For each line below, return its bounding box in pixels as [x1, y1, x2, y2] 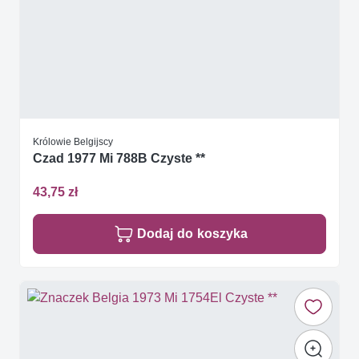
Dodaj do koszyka [137, 225, 248, 241]
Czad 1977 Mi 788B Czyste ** [33, 151, 205, 167]
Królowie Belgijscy [33, 135, 113, 147]
